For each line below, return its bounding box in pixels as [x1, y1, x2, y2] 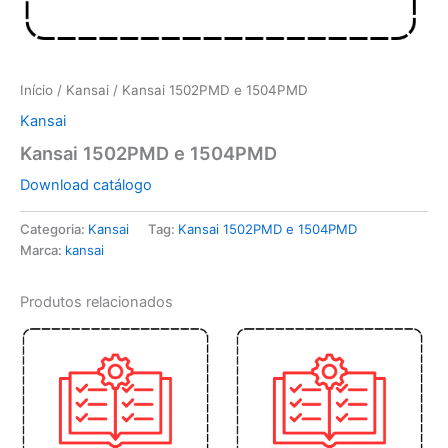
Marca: [20, 241, 65, 258]
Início [20, 81, 53, 98]
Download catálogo [20, 175, 152, 194]
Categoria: [20, 220, 88, 237]
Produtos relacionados [20, 292, 173, 311]
